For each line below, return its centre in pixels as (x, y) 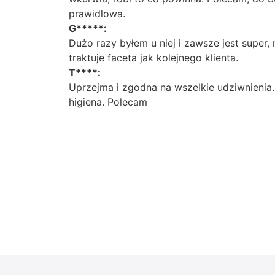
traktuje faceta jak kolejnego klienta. (153, 57)
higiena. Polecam (108, 102)
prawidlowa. (97, 13)
